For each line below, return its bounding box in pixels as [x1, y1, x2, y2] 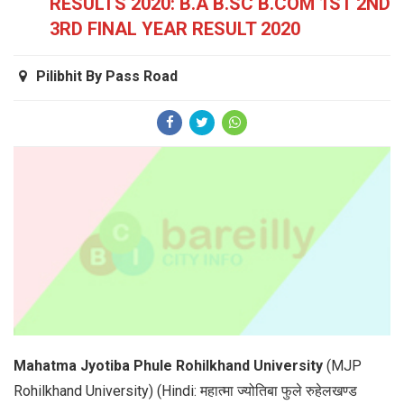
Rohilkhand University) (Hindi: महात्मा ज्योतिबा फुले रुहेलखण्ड [14, 382, 357, 400]
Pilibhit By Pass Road [36, 68, 178, 86]
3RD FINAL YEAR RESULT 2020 [50, 18, 300, 41]
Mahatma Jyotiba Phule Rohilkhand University [14, 357, 323, 375]
